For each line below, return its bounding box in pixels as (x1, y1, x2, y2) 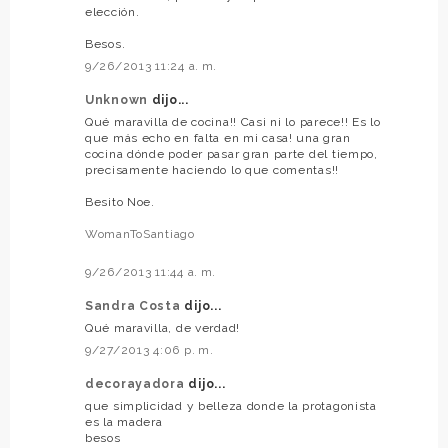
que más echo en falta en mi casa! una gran (85, 130, 351, 145)
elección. (85, 4, 140, 19)
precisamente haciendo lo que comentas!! (85, 162, 340, 177)
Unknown (85, 92, 152, 107)
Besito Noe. (85, 194, 155, 209)
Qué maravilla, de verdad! (85, 320, 240, 335)
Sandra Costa (85, 298, 185, 313)
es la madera (85, 414, 163, 429)
